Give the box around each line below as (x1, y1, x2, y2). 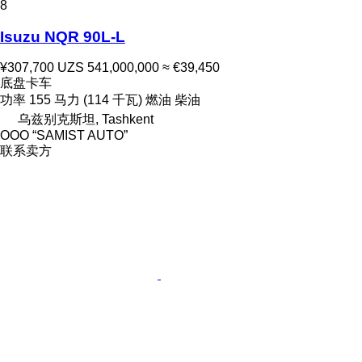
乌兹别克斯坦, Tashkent (18, 112, 154, 127)
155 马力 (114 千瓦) (29, 93, 142, 107)
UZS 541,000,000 (57, 61, 159, 75)
